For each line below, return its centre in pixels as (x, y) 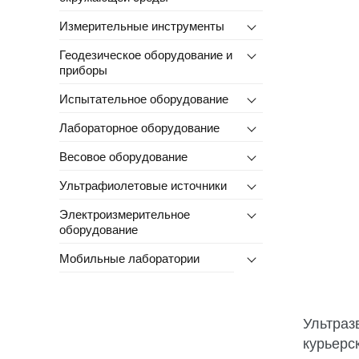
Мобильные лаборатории (129, 257)
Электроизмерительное (124, 213)
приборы (83, 69)
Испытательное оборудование (143, 98)
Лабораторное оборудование (139, 127)
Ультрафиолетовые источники (143, 184)
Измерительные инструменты (141, 25)
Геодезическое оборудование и (145, 54)
